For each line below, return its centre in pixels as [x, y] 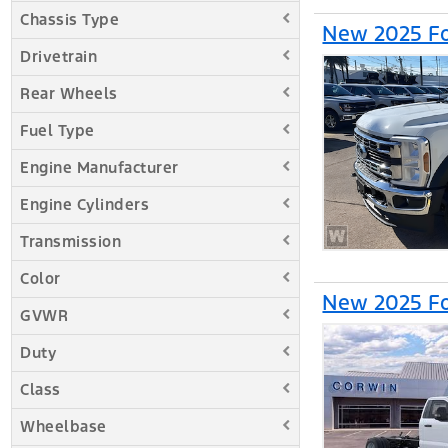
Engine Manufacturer [99, 167]
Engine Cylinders [84, 204]
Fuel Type [57, 130]
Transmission [70, 241]
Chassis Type [69, 19]
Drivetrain [58, 56]
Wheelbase [63, 426]
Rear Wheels [69, 93]
